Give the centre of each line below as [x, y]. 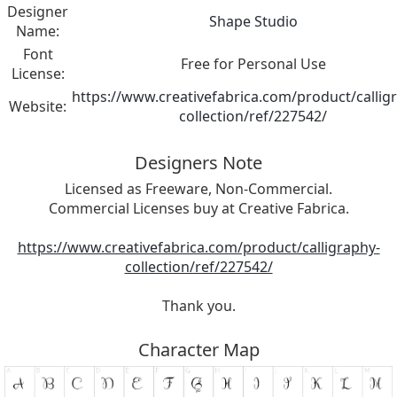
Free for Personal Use [253, 64]
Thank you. [198, 306]
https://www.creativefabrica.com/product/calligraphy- [198, 248]
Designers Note [198, 163]
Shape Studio [253, 22]
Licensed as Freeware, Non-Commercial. [198, 189]
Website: [38, 107]
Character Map [198, 350]
